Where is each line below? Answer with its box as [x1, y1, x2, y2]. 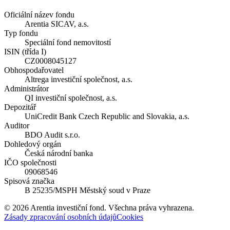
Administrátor [4, 84, 49, 93]
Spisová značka [4, 176, 54, 185]
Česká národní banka [25, 148, 93, 158]
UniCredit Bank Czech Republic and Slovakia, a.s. [25, 111, 189, 121]
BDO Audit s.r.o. [25, 130, 80, 139]
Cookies [117, 212, 143, 221]
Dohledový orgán [4, 139, 61, 148]
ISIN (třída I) [4, 47, 46, 56]
